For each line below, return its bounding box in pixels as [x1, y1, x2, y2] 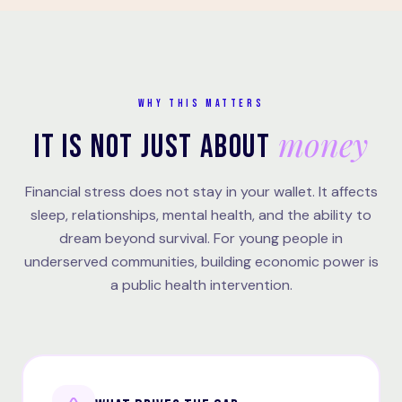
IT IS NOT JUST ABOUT [34, 128, 278, 167]
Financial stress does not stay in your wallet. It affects [24, 182, 378, 201]
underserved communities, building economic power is [23, 252, 379, 271]
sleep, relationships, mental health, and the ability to [31, 205, 371, 224]
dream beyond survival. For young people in [59, 229, 343, 248]
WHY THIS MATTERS [137, 97, 265, 110]
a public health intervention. [109, 275, 293, 294]
